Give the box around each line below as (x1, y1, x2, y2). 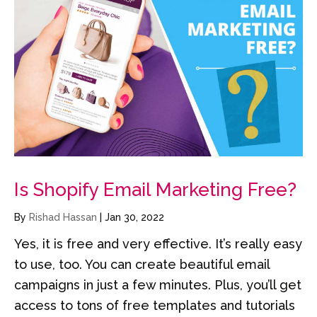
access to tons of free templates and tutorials (14, 297, 295, 313)
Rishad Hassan (29, 211, 100, 223)
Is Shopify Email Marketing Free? (14, 178, 296, 200)
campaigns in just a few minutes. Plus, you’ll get (14, 277, 301, 292)
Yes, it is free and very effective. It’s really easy (14, 236, 302, 251)
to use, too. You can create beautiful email (14, 256, 270, 272)
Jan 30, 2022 (105, 211, 164, 223)
